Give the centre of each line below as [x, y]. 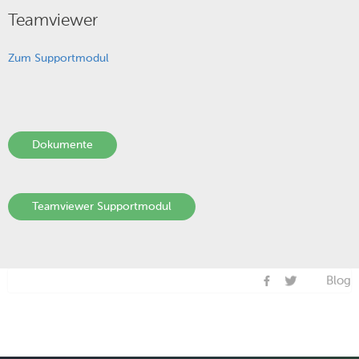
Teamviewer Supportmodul [102, 206]
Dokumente [63, 145]
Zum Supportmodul [58, 58]
